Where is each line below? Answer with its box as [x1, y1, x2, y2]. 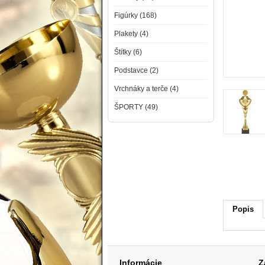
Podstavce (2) [114, 66, 159, 75]
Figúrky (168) [114, 11, 157, 20]
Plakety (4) [114, 30, 148, 38]
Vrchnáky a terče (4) [114, 85, 179, 93]
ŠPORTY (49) [114, 103, 158, 111]
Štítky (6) [114, 48, 142, 56]
